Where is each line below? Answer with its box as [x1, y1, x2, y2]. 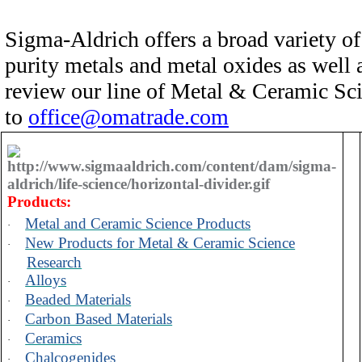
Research [27, 253, 82, 271]
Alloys [25, 271, 67, 288]
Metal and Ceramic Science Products [25, 214, 251, 232]
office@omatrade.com [28, 104, 229, 129]
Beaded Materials [25, 290, 132, 308]
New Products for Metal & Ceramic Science [25, 234, 296, 251]
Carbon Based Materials [25, 309, 173, 327]
